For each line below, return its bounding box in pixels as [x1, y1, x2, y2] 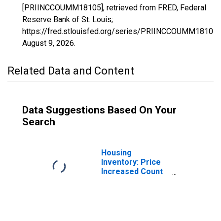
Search [22, 116, 55, 128]
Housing [101, 148, 132, 157]
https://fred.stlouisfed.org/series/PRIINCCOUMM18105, [22, 27, 219, 36]
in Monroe [101, 176, 139, 185]
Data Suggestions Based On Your [22, 104, 177, 116]
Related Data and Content [7, 65, 134, 77]
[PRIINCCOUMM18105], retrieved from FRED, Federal [22, 3, 206, 12]
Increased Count [101, 167, 163, 176]
